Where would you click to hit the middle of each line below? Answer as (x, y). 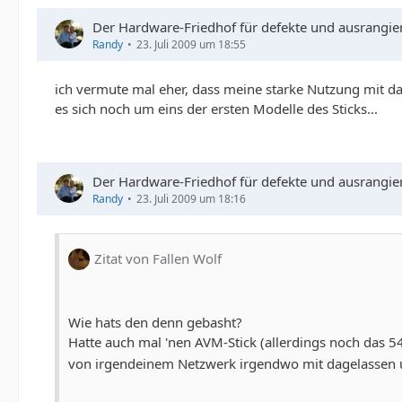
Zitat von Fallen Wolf (158, 259)
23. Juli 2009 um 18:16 (191, 198)
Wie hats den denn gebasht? (155, 322)
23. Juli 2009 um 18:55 (191, 44)
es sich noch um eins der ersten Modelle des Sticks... (216, 108)
